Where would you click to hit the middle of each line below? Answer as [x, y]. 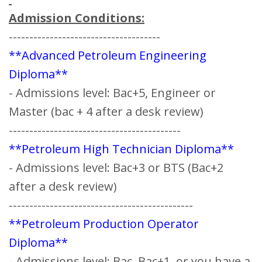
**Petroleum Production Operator [104, 224]
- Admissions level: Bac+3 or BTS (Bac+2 [116, 168]
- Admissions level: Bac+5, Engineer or [112, 93]
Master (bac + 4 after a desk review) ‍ [108, 112]
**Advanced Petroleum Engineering [108, 56]
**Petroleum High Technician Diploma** [121, 149]
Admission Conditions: [77, 18]
